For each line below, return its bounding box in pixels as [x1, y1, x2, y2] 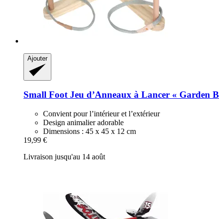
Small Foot [23, 89, 67, 100]
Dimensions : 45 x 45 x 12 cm [43, 127, 136, 136]
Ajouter [27, 54, 47, 62]
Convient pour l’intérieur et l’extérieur [43, 109, 160, 118]
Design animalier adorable [43, 118, 124, 127]
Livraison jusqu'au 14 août [23, 153, 105, 161]
